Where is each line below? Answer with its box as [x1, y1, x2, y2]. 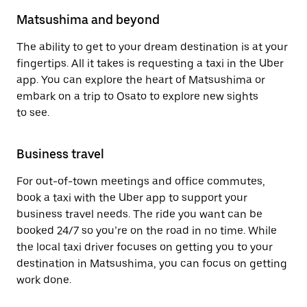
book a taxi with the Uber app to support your [16, 191, 247, 204]
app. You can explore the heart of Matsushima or [16, 73, 265, 86]
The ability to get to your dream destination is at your [16, 40, 288, 53]
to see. [16, 106, 49, 119]
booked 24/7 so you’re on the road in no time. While [16, 224, 277, 237]
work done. [16, 273, 71, 286]
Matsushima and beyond [16, 12, 160, 27]
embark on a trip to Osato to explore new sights [16, 90, 258, 103]
